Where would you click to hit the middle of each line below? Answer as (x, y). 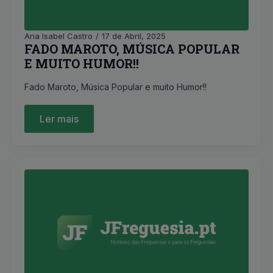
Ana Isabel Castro (58, 36)
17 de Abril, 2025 (134, 36)
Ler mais (59, 119)
